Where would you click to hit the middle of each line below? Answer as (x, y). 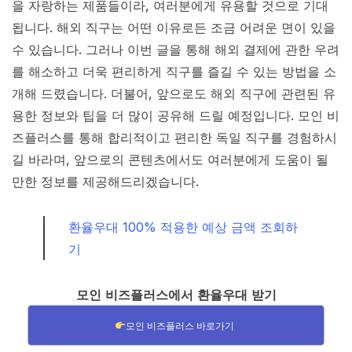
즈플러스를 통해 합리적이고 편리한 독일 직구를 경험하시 (174, 138)
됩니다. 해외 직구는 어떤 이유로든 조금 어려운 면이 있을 (174, 28)
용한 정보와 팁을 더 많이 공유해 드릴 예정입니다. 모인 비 (176, 116)
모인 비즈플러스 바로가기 (180, 326)
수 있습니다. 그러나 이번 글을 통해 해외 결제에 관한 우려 (176, 50)
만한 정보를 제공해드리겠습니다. (105, 182)
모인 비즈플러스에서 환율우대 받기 (176, 295)
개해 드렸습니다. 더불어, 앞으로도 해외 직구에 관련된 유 (174, 94)
